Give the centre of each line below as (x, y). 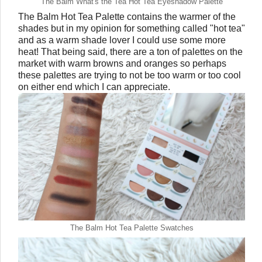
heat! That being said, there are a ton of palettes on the (130, 52)
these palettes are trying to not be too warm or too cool (130, 75)
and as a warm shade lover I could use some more (122, 40)
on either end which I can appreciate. (95, 87)
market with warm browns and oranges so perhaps (122, 64)
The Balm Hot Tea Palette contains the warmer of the (127, 17)
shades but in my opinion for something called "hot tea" (132, 29)
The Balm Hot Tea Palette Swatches (132, 228)
